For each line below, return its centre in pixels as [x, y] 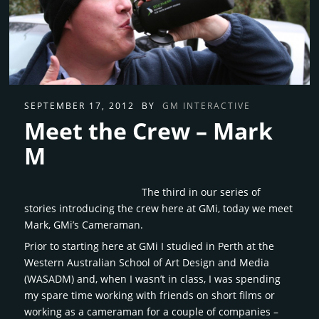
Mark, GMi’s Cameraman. [84, 225]
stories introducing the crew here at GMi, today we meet [159, 209]
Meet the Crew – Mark [149, 131]
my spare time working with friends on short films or [150, 296]
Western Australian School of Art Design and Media [147, 263]
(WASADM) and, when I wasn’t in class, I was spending [153, 279]
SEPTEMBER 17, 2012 [82, 106]
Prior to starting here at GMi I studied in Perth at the [150, 246]
